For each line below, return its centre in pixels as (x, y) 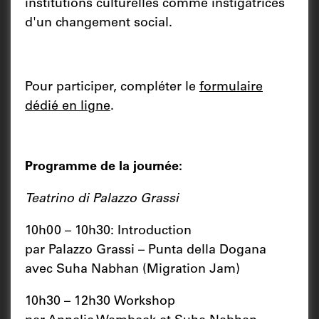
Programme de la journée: (104, 167)
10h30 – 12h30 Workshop (102, 302)
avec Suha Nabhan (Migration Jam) (134, 270)
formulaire (231, 87)
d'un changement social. (99, 23)
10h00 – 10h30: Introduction (110, 231)
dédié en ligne (68, 106)
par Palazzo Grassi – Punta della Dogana (146, 250)
